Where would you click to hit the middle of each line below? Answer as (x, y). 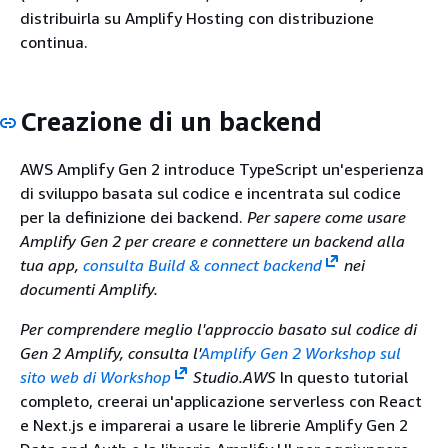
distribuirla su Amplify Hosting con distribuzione (197, 18)
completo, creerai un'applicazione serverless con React (221, 400)
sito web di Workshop (95, 376)
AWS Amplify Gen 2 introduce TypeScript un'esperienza (222, 168)
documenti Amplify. (89, 288)
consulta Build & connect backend (202, 264)
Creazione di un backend (171, 122)
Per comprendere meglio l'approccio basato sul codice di (218, 328)
